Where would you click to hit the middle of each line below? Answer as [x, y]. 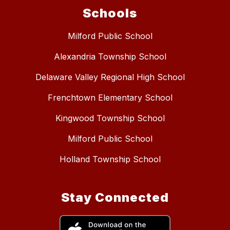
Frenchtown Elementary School [110, 98]
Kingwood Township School [110, 118]
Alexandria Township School [110, 57]
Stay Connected [115, 198]
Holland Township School [110, 159]
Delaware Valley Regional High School [110, 77]
